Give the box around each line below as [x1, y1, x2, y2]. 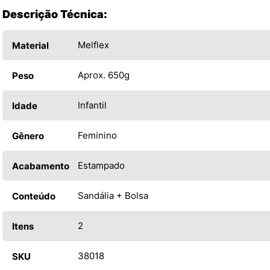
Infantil [78, 99, 107, 111]
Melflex [78, 39, 109, 51]
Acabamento [12, 160, 69, 172]
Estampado [78, 160, 125, 171]
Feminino [78, 130, 117, 141]
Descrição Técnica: [2, 8, 107, 20]
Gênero [12, 130, 44, 142]
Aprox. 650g [78, 69, 130, 81]
